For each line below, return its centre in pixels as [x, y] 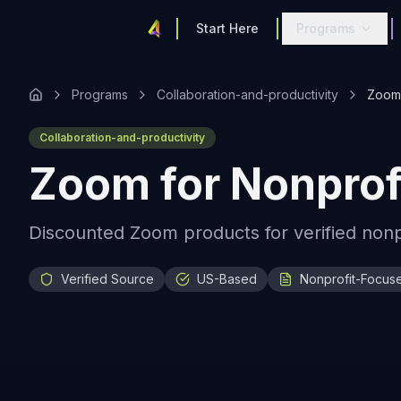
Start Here [228, 28]
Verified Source [107, 279]
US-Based [227, 279]
